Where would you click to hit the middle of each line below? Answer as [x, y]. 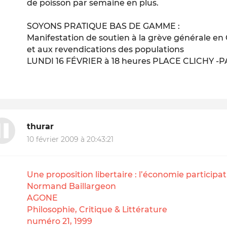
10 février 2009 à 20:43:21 [70, 140]
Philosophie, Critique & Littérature [97, 210]
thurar [41, 126]
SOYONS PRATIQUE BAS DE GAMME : [104, 26]
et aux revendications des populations [106, 49]
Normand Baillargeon [72, 186]
